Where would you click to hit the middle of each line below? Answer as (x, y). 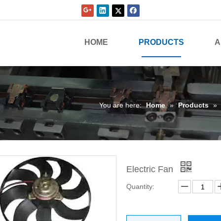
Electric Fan (151, 169)
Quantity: (140, 186)
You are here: (120, 105)
